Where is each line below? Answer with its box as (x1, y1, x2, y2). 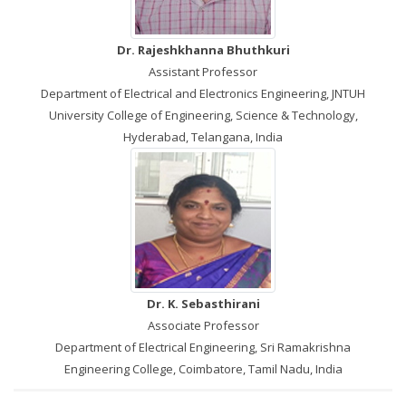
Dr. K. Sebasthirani (146, 295, 260, 312)
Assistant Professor (149, 63, 257, 80)
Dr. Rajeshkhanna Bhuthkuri (116, 42, 290, 58)
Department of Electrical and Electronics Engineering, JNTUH (41, 85, 365, 101)
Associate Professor (147, 317, 259, 333)
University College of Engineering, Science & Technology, (48, 107, 358, 123)
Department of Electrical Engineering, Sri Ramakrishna (55, 339, 351, 355)
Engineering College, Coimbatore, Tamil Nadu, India (63, 361, 343, 377)
